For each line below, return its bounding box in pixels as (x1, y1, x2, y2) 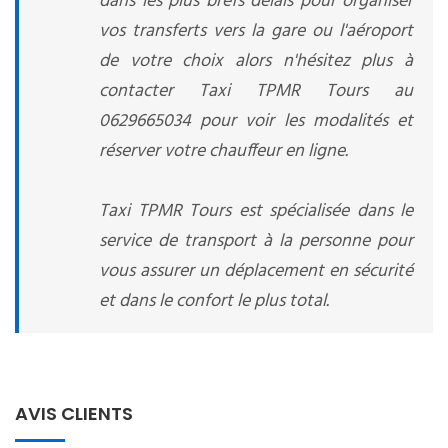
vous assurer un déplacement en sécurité (99, 257, 413, 286)
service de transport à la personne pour (99, 227, 413, 256)
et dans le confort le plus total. (99, 287, 329, 316)
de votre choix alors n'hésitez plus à (99, 47, 413, 76)
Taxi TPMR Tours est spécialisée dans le (99, 197, 413, 226)
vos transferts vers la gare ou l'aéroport (99, 17, 413, 46)
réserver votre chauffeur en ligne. (99, 137, 348, 166)
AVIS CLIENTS (15, 401, 133, 426)
